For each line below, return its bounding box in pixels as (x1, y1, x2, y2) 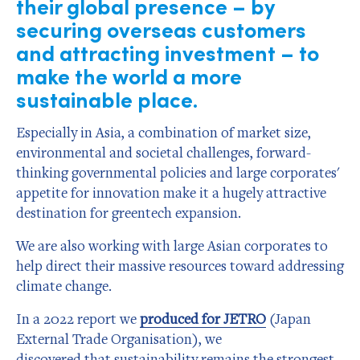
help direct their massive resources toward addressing (16, 256, 344, 275)
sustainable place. (16, 83, 198, 113)
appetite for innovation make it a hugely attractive (16, 183, 326, 202)
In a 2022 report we (16, 309, 140, 328)
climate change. (16, 276, 112, 295)
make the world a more (16, 59, 242, 90)
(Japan (266, 309, 311, 328)
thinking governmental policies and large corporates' (16, 163, 340, 182)
